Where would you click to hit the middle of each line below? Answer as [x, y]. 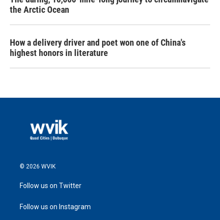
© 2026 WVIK [38, 166]
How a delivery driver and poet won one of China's [98, 42]
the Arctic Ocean [40, 10]
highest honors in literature [59, 53]
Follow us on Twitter [51, 185]
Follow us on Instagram [55, 206]
